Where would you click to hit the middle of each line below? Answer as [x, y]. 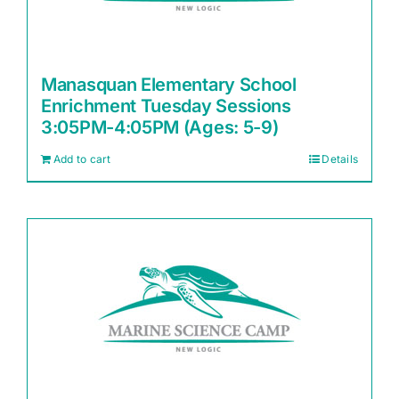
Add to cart [82, 159]
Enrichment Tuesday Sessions [166, 106]
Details [340, 159]
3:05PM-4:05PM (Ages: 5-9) [160, 127]
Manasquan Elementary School [169, 85]
